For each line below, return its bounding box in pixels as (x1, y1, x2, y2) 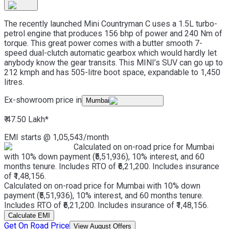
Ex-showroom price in (4, 95, 82, 105)
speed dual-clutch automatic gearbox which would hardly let (4, 48, 217, 58)
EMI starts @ (4, 132, 51, 142)
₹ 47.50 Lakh (4, 114, 45, 124)
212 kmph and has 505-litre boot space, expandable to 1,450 (4, 67, 220, 77)
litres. (4, 77, 24, 87)
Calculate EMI (8, 211, 50, 219)
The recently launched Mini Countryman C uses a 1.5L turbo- (4, 18, 217, 29)
